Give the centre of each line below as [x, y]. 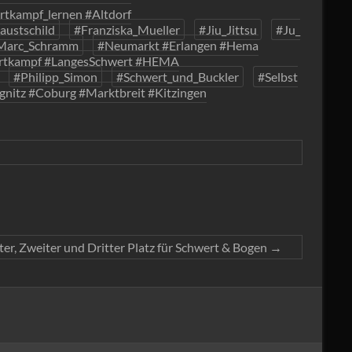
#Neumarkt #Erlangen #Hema [178, 45]
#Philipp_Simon [55, 77]
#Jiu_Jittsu [228, 29]
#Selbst [278, 77]
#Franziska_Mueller [127, 29]
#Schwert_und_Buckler [178, 77]
